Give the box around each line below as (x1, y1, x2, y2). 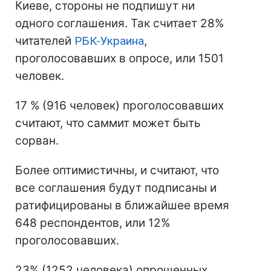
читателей (15, 34, 74, 48)
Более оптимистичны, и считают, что (15, 163, 219, 177)
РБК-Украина (74, 34, 144, 48)
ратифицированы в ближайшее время (15, 198, 229, 212)
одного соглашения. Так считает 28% (15, 16, 224, 30)
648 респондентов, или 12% (15, 216, 170, 230)
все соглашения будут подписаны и (15, 181, 217, 195)
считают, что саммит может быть (15, 116, 201, 130)
